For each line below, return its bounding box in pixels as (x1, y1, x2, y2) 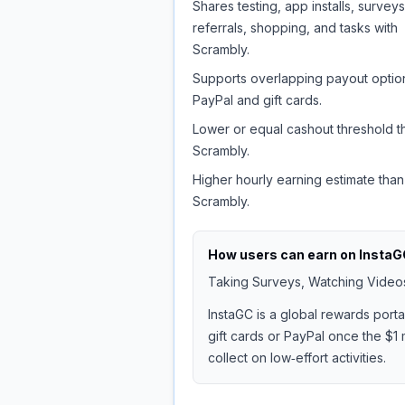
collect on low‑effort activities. (208, 350, 386, 365)
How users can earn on (208, 247, 359, 262)
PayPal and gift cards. (193, 92, 322, 108)
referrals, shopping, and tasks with (193, 20, 398, 35)
